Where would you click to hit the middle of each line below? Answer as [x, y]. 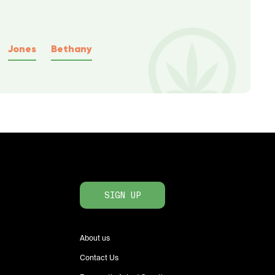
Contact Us [99, 258]
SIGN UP [122, 196]
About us [95, 238]
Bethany [72, 48]
